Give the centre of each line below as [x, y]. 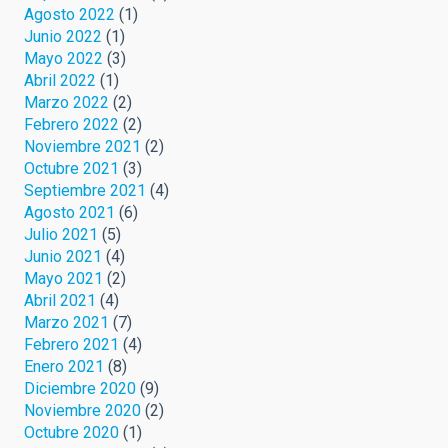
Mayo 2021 [63, 279]
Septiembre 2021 [85, 191]
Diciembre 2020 [80, 389]
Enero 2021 [64, 367]
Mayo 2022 [63, 59]
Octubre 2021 [71, 169]
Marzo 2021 [66, 323]
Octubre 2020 [71, 433]
